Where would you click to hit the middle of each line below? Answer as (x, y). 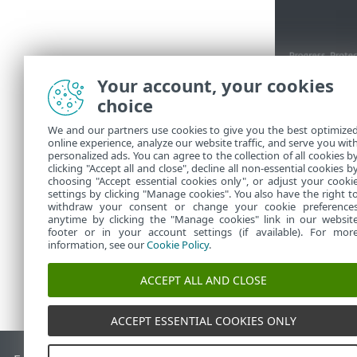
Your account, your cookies (216, 85)
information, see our (97, 245)
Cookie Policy (178, 245)
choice (125, 105)
